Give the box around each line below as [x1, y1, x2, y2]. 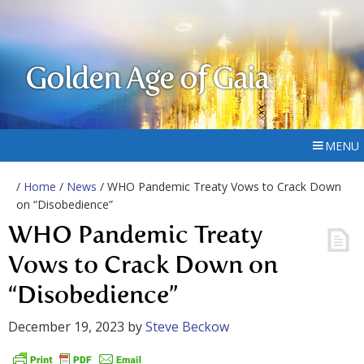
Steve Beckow [145, 318, 229, 336]
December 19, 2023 [8, 318, 124, 336]
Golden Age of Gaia [25, 65, 269, 96]
